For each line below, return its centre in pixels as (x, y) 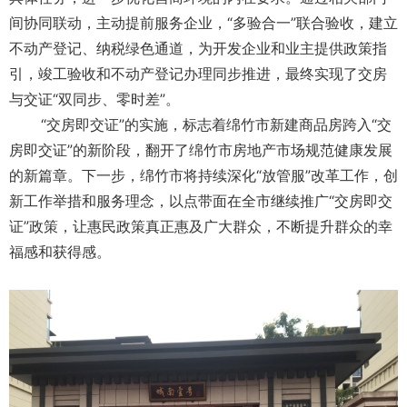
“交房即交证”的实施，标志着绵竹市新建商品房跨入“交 (200, 124)
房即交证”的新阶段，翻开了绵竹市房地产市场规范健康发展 (201, 150)
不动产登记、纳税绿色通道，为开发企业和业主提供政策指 (198, 48)
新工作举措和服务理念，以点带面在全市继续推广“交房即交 (201, 201)
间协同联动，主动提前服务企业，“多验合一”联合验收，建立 (203, 23)
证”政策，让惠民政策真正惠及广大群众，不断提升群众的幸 (201, 226)
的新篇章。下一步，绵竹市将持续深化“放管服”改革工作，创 (203, 175)
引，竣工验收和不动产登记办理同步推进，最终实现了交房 (198, 74)
